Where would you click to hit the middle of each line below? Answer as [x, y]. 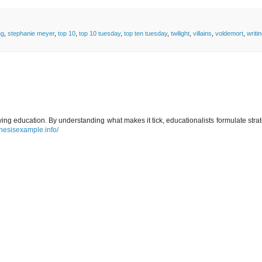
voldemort [229, 33]
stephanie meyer [31, 33]
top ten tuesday [146, 33]
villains [202, 33]
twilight [180, 33]
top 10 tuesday [100, 33]
